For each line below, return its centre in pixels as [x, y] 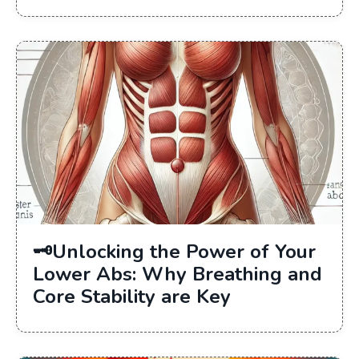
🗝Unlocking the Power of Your [174, 251]
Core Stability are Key [132, 296]
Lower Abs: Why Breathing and [177, 274]
